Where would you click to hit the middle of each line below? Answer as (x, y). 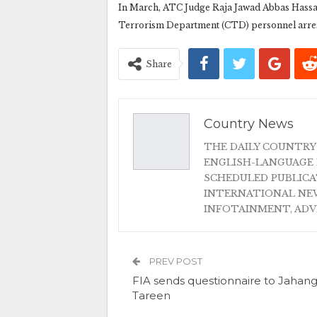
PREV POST (175, 261)
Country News (249, 123)
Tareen (151, 295)
